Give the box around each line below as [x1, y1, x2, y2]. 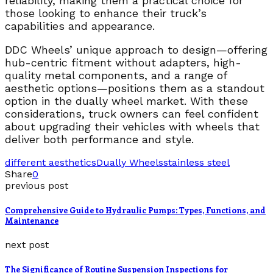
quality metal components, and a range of [5, 68, 227, 82]
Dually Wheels [96, 156, 163, 168]
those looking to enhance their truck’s [5, 6, 207, 19]
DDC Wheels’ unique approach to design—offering [5, 43, 268, 56]
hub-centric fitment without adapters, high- [5, 55, 241, 69]
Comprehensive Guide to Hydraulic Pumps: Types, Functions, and [5, 204, 266, 215]
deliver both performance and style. [5, 132, 194, 146]
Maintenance [5, 214, 58, 225]
